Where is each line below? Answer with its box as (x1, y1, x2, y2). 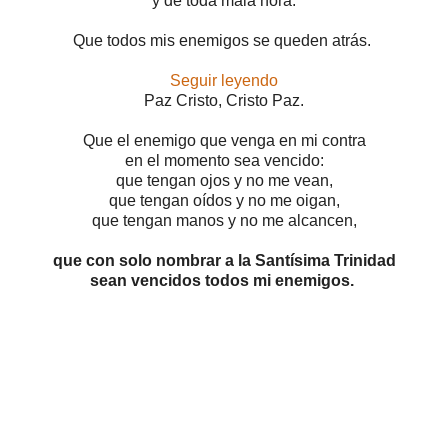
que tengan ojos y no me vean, (115, 171, 333, 189)
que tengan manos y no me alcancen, (91, 211, 357, 229)
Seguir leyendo (170, 71, 278, 89)
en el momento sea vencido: (124, 151, 324, 169)
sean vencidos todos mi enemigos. (90, 271, 358, 289)
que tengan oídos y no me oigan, (108, 191, 340, 209)
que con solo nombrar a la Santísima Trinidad (52, 251, 396, 269)
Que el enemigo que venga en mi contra (82, 131, 366, 149)
